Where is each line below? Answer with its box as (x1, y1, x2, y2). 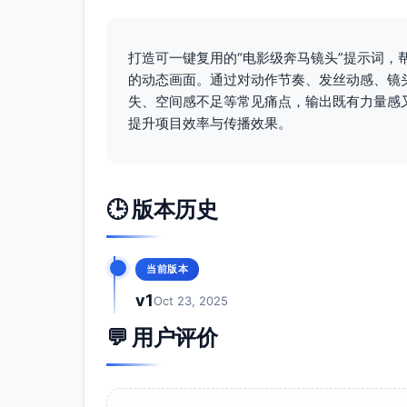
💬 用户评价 (106, 323, 217, 351)
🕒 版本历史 (106, 195, 217, 223)
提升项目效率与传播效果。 (128, 114, 292, 132)
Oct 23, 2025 (154, 293, 228, 308)
